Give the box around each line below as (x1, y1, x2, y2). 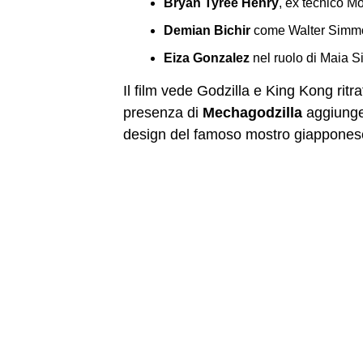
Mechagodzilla (203, 104, 302, 121)
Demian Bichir (164, 23, 250, 37)
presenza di (123, 104, 203, 121)
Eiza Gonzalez (164, 50, 250, 65)
